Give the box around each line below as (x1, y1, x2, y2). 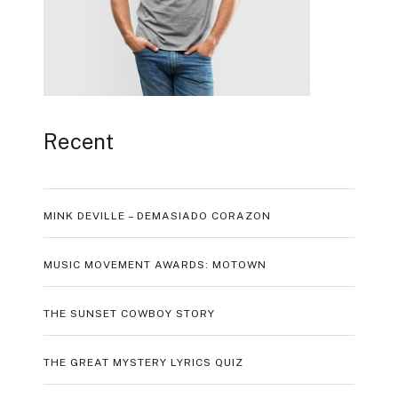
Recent (43, 129, 114, 155)
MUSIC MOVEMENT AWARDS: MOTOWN (43, 259, 267, 272)
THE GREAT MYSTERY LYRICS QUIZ (43, 356, 243, 370)
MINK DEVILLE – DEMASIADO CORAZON (43, 210, 271, 223)
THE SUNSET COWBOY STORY (43, 307, 215, 321)
